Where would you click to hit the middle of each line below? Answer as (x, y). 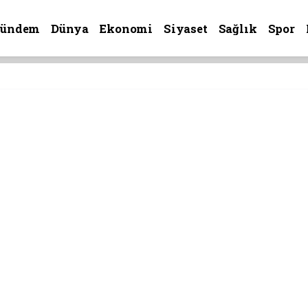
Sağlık (238, 28)
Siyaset (185, 28)
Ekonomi (126, 28)
